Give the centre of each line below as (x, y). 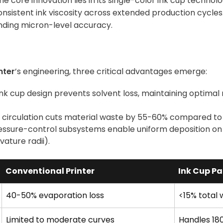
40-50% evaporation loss (55, 195)
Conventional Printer (50, 171)
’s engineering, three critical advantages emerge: (111, 71)
